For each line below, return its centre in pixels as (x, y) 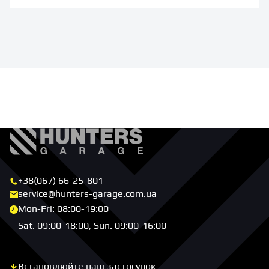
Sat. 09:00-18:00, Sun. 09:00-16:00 (92, 226)
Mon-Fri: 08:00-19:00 (63, 209)
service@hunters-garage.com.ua (87, 194)
